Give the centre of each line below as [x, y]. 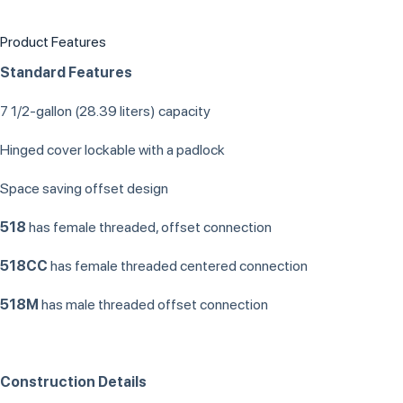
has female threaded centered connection [178, 265]
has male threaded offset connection [153, 304]
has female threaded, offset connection [149, 227]
